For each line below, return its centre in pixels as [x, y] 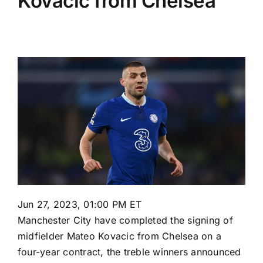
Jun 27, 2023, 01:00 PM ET [80, 205]
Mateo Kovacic [100, 236]
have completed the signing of [162, 220]
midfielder [42, 236]
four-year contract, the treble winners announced [129, 252]
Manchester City [55, 220]
